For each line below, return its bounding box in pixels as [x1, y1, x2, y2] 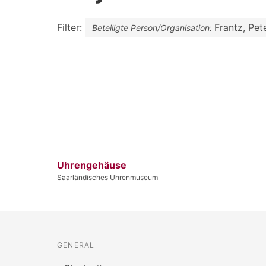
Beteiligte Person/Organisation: [92, 22, 214, 33]
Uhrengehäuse [57, 159, 126, 171]
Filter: [57, 21, 85, 33]
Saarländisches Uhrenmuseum [57, 172, 158, 182]
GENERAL [57, 240, 95, 249]
